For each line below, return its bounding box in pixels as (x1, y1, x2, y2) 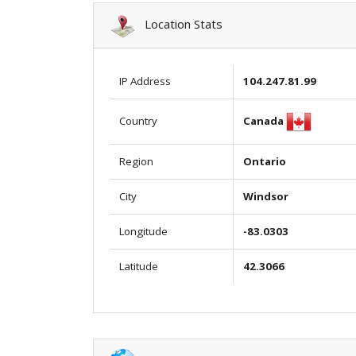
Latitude (119, 258, 158, 273)
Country (119, 113, 157, 128)
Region (119, 153, 153, 168)
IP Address (119, 73, 171, 88)
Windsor (243, 188, 288, 203)
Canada (243, 113, 284, 128)
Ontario (243, 153, 286, 168)
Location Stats (135, 15, 222, 32)
